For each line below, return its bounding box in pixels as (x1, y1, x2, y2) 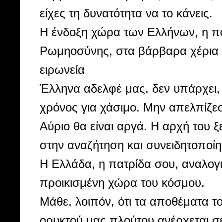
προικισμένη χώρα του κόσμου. (40, 175, 205, 189)
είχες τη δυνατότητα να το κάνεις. (40, 6, 213, 20)
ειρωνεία (40, 62, 85, 76)
